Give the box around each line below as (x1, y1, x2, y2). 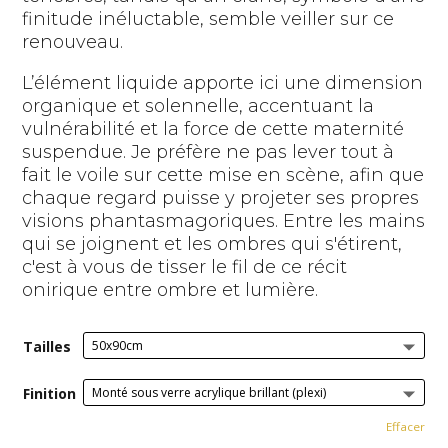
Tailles (23, 337, 72, 357)
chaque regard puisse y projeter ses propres (22, 187, 420, 210)
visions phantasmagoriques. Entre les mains (22, 210, 426, 233)
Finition (23, 384, 77, 404)
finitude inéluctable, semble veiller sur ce (22, 8, 395, 31)
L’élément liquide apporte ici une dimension (22, 72, 424, 95)
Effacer (386, 418, 426, 434)
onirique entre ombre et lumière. (22, 279, 319, 302)
